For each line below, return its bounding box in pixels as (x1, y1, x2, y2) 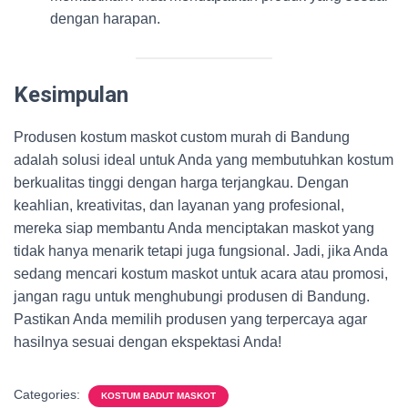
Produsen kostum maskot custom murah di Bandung (14, 129, 350, 145)
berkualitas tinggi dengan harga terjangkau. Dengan (14, 175, 349, 190)
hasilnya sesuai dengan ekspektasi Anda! (14, 334, 281, 350)
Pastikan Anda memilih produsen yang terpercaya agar (14, 311, 367, 327)
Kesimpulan (14, 82, 128, 107)
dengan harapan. (50, 11, 160, 26)
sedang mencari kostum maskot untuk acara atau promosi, (14, 266, 388, 281)
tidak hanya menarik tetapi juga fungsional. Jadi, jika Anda (14, 243, 388, 259)
